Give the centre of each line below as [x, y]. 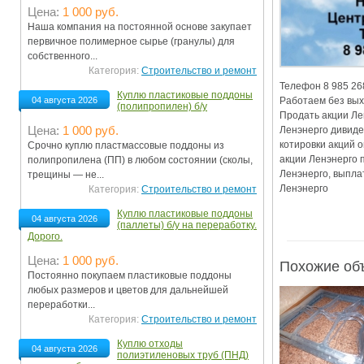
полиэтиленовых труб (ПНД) [183, 355]
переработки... [61, 305]
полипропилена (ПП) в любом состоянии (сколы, [140, 160]
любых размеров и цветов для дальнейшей [128, 290]
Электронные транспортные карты [210, 47]
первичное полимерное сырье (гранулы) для [131, 42]
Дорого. [45, 237]
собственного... [63, 56]
